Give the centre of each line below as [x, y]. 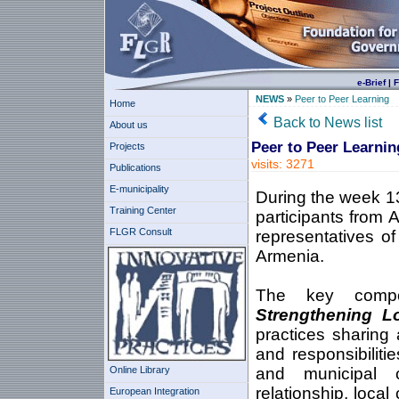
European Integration [154, 391]
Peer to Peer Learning [342, 99]
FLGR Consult [140, 232]
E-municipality [139, 189]
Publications [135, 167]
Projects [127, 146]
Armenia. [289, 256]
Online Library [139, 370]
